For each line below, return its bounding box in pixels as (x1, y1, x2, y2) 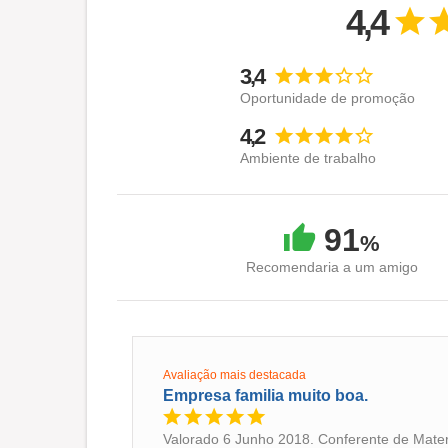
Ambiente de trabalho (240, 150, 377, 167)
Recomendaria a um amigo (246, 259, 418, 276)
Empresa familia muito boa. (163, 387, 368, 405)
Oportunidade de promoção (240, 90, 416, 107)
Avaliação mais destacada (163, 368, 306, 383)
